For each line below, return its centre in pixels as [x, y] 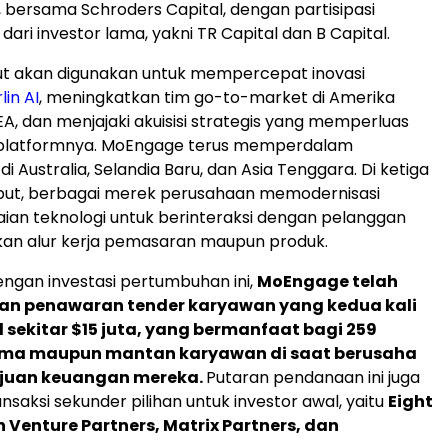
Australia [52, 169]
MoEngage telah [327, 281]
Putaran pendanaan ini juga [313, 377]
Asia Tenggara [297, 169]
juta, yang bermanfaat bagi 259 [237, 329]
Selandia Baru [147, 169]
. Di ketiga [391, 169]
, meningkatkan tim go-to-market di [184, 97]
